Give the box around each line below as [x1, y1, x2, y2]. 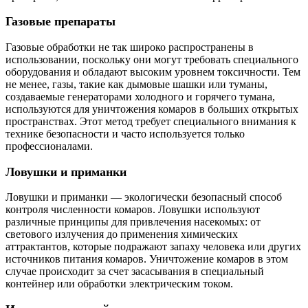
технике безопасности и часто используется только [5, 127, 245, 140]
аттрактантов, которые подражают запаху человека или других [5, 241, 301, 253]
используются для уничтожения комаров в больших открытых [5, 102, 298, 115]
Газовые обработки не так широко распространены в [5, 41, 254, 53]
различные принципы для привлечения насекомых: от [5, 216, 261, 228]
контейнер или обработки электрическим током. [5, 278, 233, 290]
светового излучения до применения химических [5, 228, 238, 241]
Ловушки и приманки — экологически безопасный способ [5, 191, 282, 203]
